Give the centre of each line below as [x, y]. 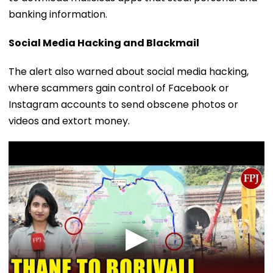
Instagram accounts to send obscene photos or [123, 104]
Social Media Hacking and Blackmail [104, 43]
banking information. [58, 14]
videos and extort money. [69, 121]
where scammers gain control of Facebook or [119, 88]
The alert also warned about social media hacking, [129, 71]
